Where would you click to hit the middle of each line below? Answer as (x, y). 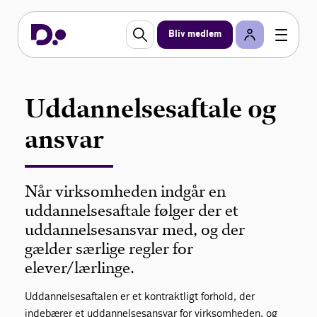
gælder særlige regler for (109, 249)
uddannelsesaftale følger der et (132, 211)
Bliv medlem (195, 34)
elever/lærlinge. (80, 268)
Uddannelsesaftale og (151, 109)
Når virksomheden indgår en (126, 191)
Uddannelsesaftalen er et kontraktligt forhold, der (140, 296)
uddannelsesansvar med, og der (135, 230)
